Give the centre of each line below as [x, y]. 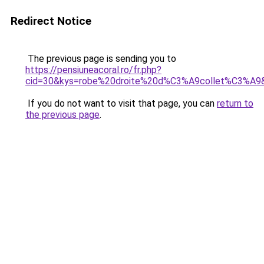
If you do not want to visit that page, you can [121, 103]
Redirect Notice [51, 21]
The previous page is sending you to [101, 59]
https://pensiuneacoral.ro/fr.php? [93, 70]
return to [235, 103]
